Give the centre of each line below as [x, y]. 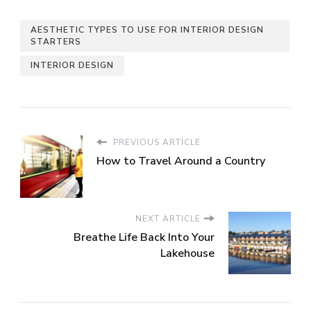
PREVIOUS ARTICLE [155, 142]
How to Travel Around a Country [181, 161]
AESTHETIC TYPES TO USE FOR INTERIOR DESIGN [147, 30]
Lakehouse [187, 253]
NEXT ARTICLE [168, 218]
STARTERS [56, 41]
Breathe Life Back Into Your [144, 237]
